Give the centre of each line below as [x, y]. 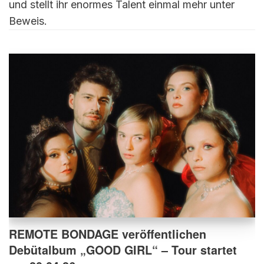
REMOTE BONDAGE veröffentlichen [108, 234]
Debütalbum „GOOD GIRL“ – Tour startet [123, 250]
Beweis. [28, 21]
